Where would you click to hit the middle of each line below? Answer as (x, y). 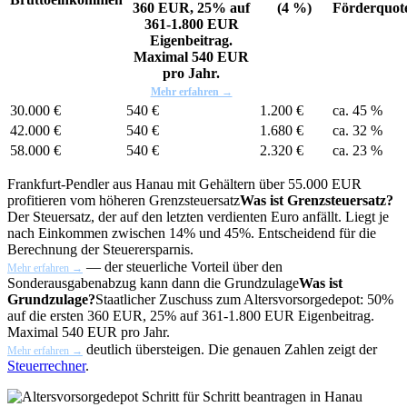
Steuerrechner (46, 365)
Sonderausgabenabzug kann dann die (116, 283)
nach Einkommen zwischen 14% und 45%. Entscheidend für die (192, 233)
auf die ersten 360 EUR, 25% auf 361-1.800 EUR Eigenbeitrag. (191, 315)
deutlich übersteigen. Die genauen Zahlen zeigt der (230, 349)
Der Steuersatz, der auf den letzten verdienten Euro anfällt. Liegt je (198, 216)
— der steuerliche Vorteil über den (183, 266)
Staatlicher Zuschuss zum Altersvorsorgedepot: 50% (244, 299)
